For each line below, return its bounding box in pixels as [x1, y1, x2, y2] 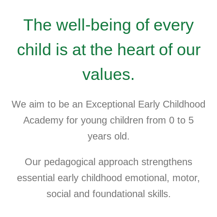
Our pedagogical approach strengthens [25, 156, 192, 167]
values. [82, 64, 135, 83]
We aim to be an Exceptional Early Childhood [12, 98, 205, 109]
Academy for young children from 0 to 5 [23, 114, 194, 125]
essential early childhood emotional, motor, [17, 172, 200, 183]
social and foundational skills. [46, 188, 171, 199]
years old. [87, 130, 130, 141]
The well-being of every [23, 15, 194, 34]
